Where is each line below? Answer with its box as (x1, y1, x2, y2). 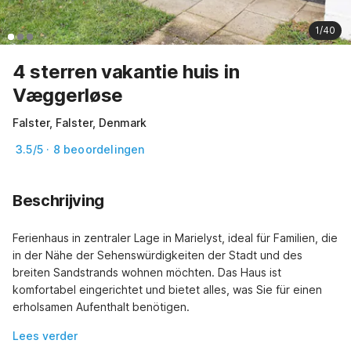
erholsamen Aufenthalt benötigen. (13, 299, 190, 313)
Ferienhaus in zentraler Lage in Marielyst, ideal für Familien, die (13, 230, 338, 244)
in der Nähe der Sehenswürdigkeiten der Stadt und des (13, 248, 302, 262)
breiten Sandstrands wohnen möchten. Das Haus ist (13, 265, 281, 279)
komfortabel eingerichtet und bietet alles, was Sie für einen (13, 282, 322, 296)
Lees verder (13, 328, 78, 342)
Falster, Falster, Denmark (13, 115, 147, 129)
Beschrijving (13, 190, 104, 210)
